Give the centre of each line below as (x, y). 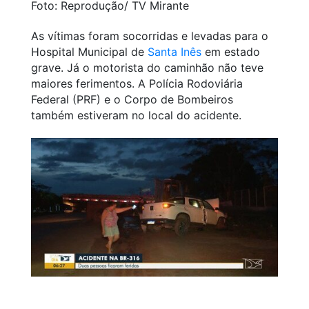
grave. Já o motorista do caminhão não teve (147, 67)
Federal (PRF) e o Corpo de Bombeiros (132, 99)
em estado (231, 51)
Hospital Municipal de (89, 51)
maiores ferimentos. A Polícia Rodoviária (137, 83)
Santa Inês (175, 51)
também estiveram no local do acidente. (136, 115)
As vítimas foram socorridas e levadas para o (150, 36)
